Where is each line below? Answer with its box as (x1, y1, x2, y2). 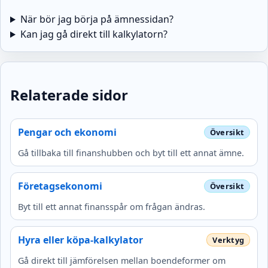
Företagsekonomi (18, 179, 102, 193)
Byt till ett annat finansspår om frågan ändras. (18, 200, 205, 212)
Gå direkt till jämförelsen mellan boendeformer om (18, 254, 226, 266)
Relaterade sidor (10, 84, 128, 105)
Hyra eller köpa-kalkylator (18, 233, 143, 246)
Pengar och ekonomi (18, 125, 117, 139)
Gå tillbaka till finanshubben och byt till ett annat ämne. (18, 147, 244, 159)
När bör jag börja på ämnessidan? (20, 13, 173, 26)
